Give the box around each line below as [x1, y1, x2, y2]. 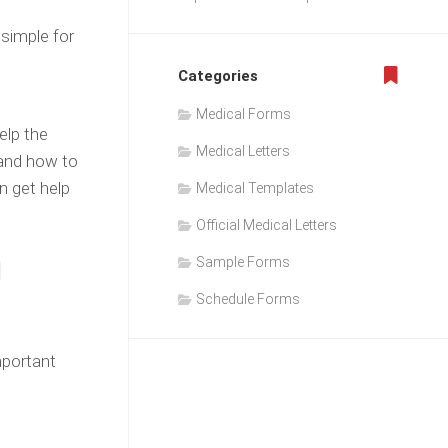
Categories [178, 67, 258, 85]
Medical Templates [196, 180, 314, 196]
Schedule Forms [196, 291, 300, 307]
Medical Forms [196, 106, 291, 122]
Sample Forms [196, 254, 290, 270]
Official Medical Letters [196, 217, 337, 233]
